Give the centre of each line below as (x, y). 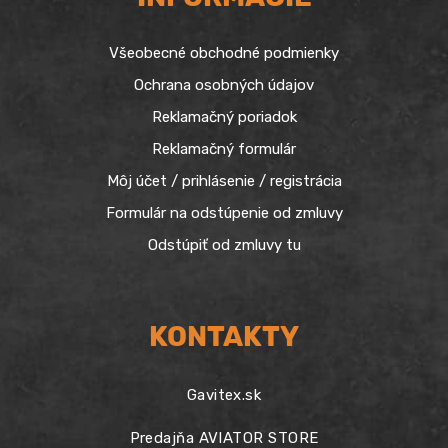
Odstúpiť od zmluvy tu (224, 244)
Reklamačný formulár (224, 148)
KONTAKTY (224, 337)
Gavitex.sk (224, 395)
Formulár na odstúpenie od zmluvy (224, 212)
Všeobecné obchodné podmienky (224, 52)
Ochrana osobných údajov (224, 84)
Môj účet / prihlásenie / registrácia (224, 180)
